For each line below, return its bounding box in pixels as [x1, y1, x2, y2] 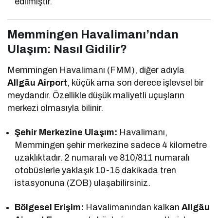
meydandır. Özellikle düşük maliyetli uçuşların [7, 91, 185, 101]
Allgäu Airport [7, 78, 68, 88]
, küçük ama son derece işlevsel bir [67, 78, 204, 88]
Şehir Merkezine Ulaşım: [15, 127, 118, 138]
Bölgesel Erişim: [15, 202, 84, 213]
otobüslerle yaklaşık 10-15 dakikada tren [15, 165, 177, 176]
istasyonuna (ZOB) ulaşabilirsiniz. [15, 178, 151, 188]
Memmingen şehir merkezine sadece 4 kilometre [15, 140, 207, 150]
